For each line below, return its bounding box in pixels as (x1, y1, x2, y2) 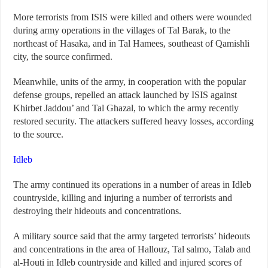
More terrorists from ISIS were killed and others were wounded (13, 12, 252, 23)
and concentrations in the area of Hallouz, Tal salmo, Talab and (13, 244, 251, 255)
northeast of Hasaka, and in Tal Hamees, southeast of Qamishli (13, 38, 250, 49)
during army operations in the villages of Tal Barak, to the (13, 25, 231, 36)
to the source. (13, 129, 64, 140)
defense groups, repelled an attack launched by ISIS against (13, 90, 237, 100)
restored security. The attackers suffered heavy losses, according (13, 116, 254, 127)
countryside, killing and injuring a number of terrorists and (13, 193, 233, 203)
